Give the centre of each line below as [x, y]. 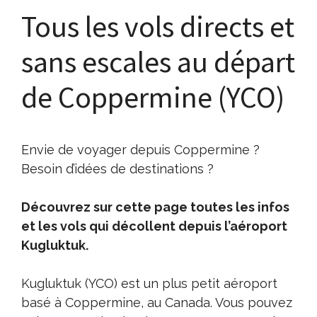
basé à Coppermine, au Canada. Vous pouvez [157, 302]
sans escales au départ [158, 61]
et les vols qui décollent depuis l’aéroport [154, 226]
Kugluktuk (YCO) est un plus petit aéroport [149, 283]
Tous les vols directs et [158, 26]
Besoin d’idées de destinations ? [117, 168]
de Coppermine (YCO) [153, 97]
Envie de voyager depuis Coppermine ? [140, 149]
